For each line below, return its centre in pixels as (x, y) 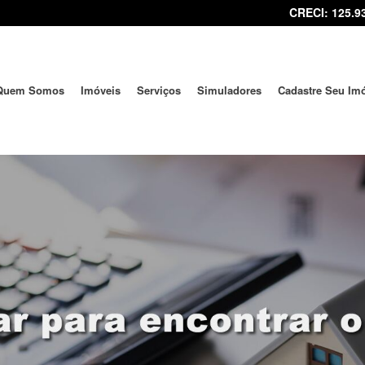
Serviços (159, 90)
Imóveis (101, 90)
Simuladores (229, 90)
